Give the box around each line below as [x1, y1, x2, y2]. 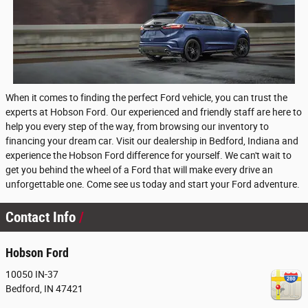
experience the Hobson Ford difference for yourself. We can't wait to [5, 149, 291, 161]
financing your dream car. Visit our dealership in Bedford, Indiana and [5, 135, 298, 146]
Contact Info [5, 208, 79, 225]
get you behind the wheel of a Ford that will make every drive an [5, 164, 273, 175]
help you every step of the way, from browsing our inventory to [5, 120, 269, 132]
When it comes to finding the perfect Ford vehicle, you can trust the [5, 91, 287, 103]
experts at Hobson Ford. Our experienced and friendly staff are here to [5, 106, 302, 118]
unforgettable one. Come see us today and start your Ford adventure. [5, 178, 300, 190]
